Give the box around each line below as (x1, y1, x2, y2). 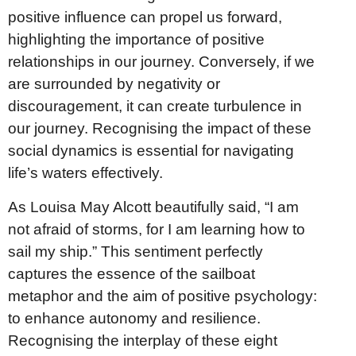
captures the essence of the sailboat (8, 265, 255, 282)
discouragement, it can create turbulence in (8, 98, 302, 115)
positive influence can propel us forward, (8, 9, 282, 26)
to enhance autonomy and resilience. (8, 309, 261, 327)
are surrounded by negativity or (8, 75, 220, 93)
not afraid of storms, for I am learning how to (8, 220, 305, 238)
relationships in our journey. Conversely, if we (8, 53, 315, 71)
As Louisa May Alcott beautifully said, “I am (8, 198, 299, 215)
